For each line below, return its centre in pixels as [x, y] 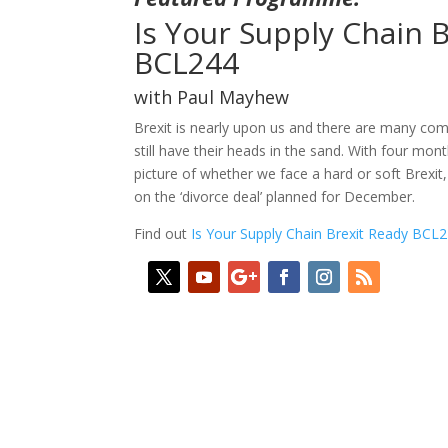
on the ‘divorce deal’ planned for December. [275, 196]
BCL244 [187, 62]
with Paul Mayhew [214, 96]
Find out [163, 233]
